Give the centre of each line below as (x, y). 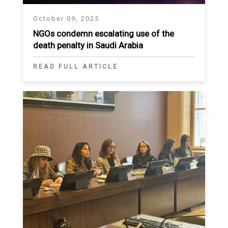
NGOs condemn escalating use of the (104, 34)
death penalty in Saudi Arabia (88, 46)
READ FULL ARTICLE (76, 67)
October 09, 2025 (66, 19)
